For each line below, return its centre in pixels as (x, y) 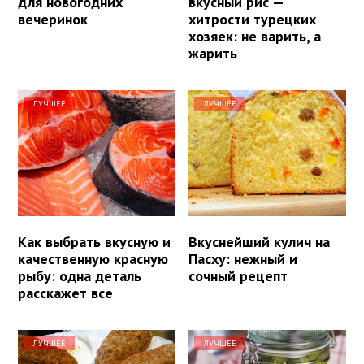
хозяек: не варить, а (255, 36)
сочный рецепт (238, 275)
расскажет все (65, 292)
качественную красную (93, 258)
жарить (213, 53)
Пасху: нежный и (243, 258)
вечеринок (53, 19)
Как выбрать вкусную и (94, 241)
